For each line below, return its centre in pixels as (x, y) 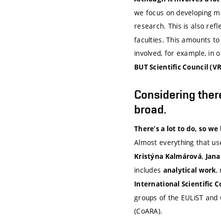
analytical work (189, 170)
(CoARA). (148, 211)
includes (149, 170)
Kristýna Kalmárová (168, 156)
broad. (150, 109)
